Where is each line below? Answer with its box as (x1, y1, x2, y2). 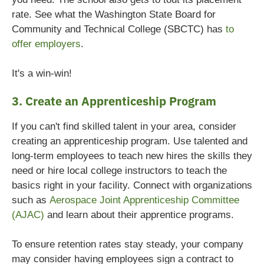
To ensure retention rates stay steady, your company (12, 238, 243, 250)
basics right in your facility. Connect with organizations (12, 179, 252, 191)
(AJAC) (12, 209, 44, 220)
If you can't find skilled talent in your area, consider (12, 120, 236, 132)
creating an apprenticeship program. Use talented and (12, 135, 247, 147)
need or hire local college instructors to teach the (12, 164, 227, 176)
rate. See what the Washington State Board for (12, 8, 216, 20)
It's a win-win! (12, 67, 72, 79)
